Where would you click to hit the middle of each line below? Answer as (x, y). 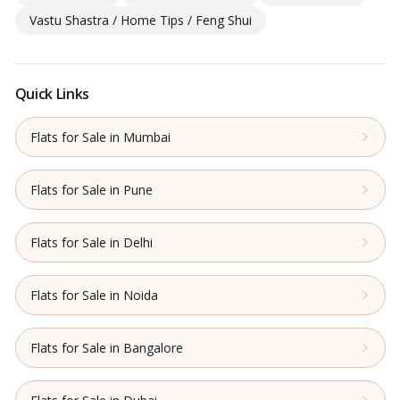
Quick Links (52, 93)
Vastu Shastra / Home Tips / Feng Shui (140, 20)
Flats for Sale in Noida (94, 295)
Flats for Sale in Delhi (91, 242)
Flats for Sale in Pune (91, 189)
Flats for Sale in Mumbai (100, 137)
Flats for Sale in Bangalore (106, 347)
